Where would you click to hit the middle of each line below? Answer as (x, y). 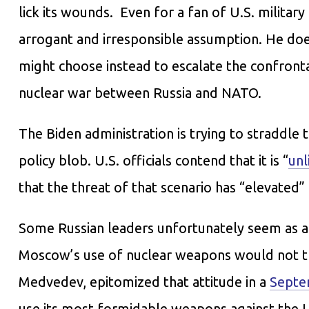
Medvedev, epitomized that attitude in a (144, 282)
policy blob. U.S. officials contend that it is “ (153, 161)
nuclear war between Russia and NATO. (143, 93)
